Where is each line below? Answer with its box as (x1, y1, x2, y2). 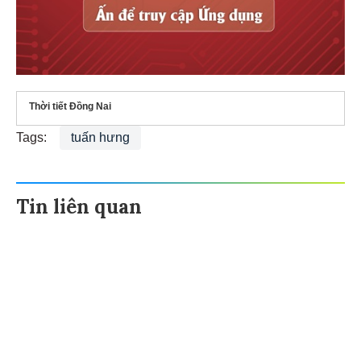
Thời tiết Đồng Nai (29, 98, 111, 110)
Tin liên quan (16, 191, 142, 217)
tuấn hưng (71, 127, 130, 142)
